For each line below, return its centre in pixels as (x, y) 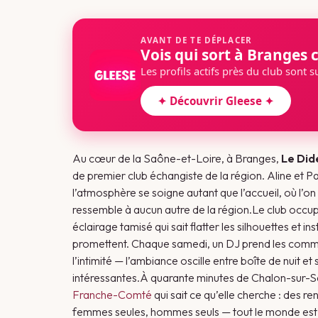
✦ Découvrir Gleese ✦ (216, 101)
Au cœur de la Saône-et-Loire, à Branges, (177, 158)
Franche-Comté (112, 295)
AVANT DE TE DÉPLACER (197, 40)
